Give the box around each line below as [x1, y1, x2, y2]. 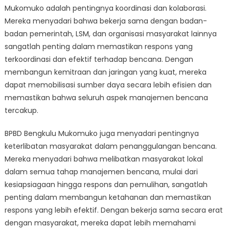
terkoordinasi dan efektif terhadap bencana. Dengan [4, 54, 193, 64]
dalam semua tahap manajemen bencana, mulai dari [4, 167, 198, 177]
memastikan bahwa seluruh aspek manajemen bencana [4, 93, 208, 103]
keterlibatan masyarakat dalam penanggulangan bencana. [4, 141, 217, 151]
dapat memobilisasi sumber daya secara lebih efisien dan [4, 80, 212, 90]
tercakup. [4, 105, 38, 116]
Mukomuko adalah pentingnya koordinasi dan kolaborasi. [4, 3, 207, 13]
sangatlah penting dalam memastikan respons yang [4, 41, 193, 52]
